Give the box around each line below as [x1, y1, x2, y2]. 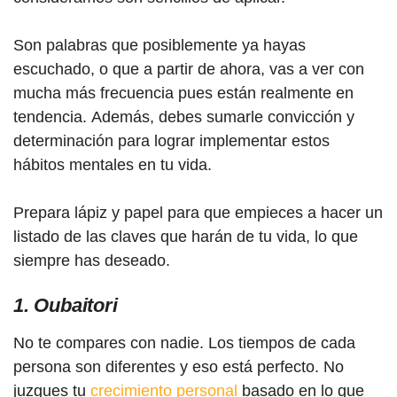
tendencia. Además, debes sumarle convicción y [13, 107, 354, 126]
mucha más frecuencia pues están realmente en [13, 83, 354, 102]
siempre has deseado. [13, 251, 170, 269]
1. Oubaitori [13, 293, 118, 316]
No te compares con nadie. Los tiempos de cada [13, 333, 355, 352]
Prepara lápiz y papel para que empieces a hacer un [13, 203, 383, 222]
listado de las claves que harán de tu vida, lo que [13, 227, 358, 245]
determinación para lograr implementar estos [13, 131, 330, 150]
